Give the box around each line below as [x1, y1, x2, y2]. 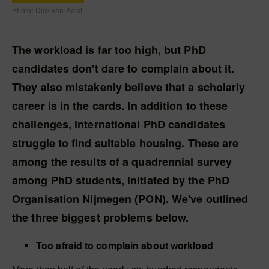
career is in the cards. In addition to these [12, 98, 228, 113]
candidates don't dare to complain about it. [12, 61, 235, 76]
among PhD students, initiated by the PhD [12, 172, 230, 188]
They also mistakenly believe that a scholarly [12, 79, 246, 95]
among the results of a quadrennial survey [12, 154, 232, 169]
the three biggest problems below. [12, 210, 189, 225]
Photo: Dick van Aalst [12, 5, 83, 15]
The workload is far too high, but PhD [12, 42, 206, 58]
